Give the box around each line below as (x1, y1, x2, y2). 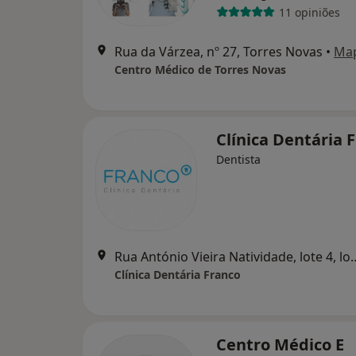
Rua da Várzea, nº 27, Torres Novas (114, 43, 323, 60)
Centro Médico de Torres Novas (114, 62, 286, 77)
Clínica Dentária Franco (114, 267, 241, 282)
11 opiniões (278, 4, 340, 20)
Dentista (216, 152, 261, 167)
